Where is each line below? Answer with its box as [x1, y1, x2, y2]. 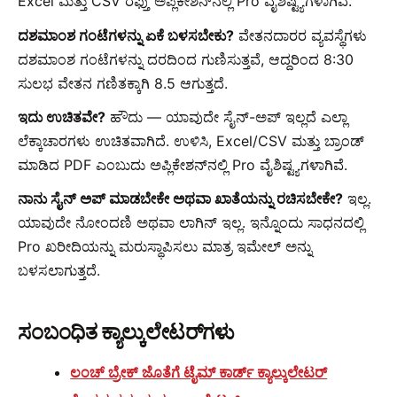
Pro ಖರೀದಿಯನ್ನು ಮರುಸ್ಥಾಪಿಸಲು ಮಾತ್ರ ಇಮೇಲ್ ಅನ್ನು [18, 237, 312, 255]
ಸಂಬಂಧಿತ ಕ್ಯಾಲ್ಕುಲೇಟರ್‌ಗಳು [18, 320, 235, 346]
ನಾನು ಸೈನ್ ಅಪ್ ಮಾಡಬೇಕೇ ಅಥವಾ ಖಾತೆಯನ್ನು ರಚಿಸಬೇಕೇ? [18, 190, 343, 207]
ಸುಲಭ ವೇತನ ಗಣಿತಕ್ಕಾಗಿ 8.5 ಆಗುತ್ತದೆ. [18, 74, 228, 92]
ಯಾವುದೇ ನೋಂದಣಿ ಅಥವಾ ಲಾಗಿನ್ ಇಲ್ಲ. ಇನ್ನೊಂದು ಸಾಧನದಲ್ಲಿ [18, 214, 364, 231]
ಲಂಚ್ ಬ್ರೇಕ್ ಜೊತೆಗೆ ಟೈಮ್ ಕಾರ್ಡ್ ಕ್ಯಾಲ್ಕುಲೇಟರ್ [70, 362, 328, 381]
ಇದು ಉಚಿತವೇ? [18, 107, 105, 126]
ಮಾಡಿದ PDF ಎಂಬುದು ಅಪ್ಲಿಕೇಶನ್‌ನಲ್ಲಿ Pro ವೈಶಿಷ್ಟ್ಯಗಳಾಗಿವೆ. [18, 155, 347, 174]
